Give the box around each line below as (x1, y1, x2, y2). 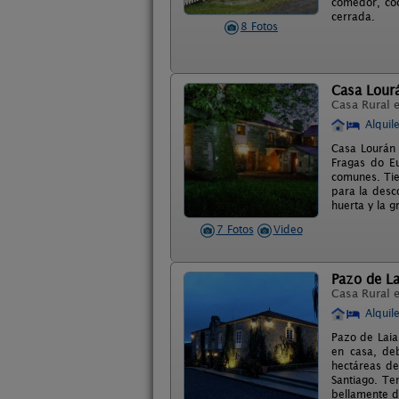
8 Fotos (240, 20, 278, 33)
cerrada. (331, 9, 375, 23)
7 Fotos (216, 223, 254, 236)
